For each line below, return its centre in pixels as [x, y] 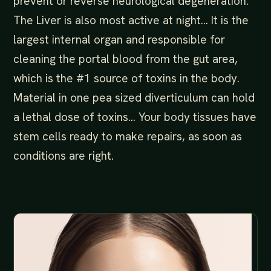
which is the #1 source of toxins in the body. [126, 78]
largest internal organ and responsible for [119, 39]
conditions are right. [64, 155]
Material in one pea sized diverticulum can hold [134, 97]
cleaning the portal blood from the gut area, [126, 59]
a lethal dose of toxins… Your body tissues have [135, 117]
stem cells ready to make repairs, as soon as [128, 136]
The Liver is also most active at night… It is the [131, 20]
